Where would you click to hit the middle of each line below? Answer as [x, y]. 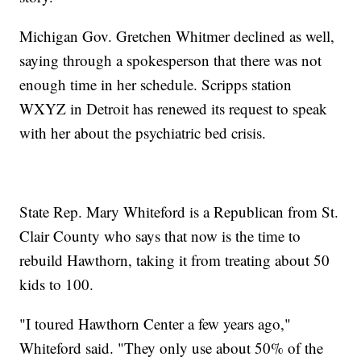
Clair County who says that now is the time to [160, 235]
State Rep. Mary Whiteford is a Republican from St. [179, 211]
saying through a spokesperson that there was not [171, 60]
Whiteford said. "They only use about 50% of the [172, 347]
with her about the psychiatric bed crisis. [143, 132]
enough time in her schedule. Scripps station [156, 84]
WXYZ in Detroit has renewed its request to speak [174, 108]
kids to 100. [57, 284]
